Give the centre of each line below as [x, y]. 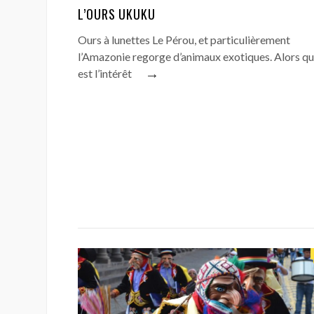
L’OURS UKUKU [117, 14]
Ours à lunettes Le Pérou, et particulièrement [184, 40]
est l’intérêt [105, 73]
